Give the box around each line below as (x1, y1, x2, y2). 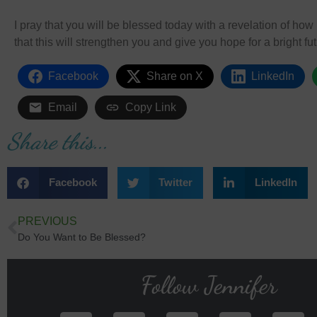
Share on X (146, 69, 203, 82)
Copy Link (125, 100, 176, 113)
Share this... (7, 127, 108, 155)
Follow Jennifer (140, 270, 277, 300)
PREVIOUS (18, 214, 77, 227)
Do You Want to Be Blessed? (18, 231, 146, 243)
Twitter (158, 176, 192, 189)
